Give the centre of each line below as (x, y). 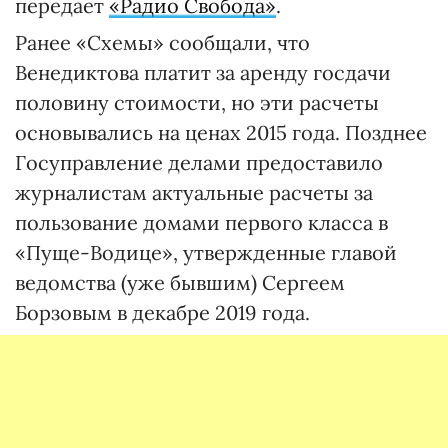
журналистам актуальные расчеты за (194, 192)
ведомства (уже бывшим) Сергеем (180, 282)
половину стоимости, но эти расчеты (197, 102)
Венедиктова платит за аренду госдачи (203, 72)
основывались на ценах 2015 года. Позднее (221, 132)
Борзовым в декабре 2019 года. (162, 312)
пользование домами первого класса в (201, 222)
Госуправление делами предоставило (199, 162)
